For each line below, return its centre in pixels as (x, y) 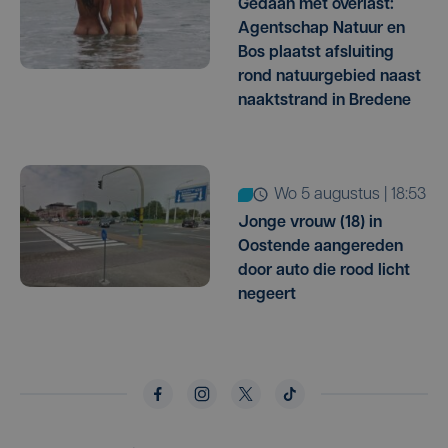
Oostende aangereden (320, 246)
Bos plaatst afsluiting (316, 52)
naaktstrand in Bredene (324, 100)
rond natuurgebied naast (329, 76)
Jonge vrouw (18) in (310, 222)
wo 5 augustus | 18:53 (357, 194)
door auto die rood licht (324, 270)
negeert (267, 294)
